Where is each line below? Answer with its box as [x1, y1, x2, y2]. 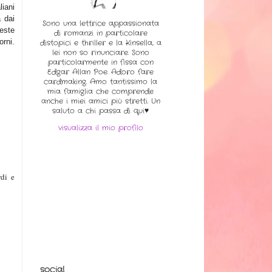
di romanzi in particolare [53, 27, 148, 38]
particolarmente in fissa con [47, 56, 154, 67]
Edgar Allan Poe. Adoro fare [47, 66, 154, 77]
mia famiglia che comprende [47, 86, 154, 97]
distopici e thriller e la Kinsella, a [39, 37, 161, 48]
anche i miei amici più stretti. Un [41, 95, 160, 106]
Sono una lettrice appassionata [42, 18, 159, 29]
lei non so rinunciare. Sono [52, 47, 149, 58]
